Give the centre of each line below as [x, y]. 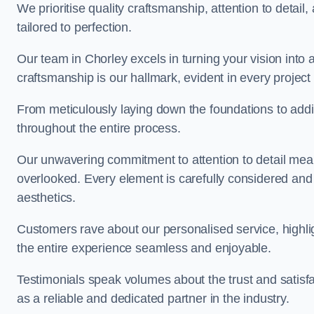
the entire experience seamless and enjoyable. [144, 248]
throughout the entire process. [99, 128]
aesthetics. [47, 198]
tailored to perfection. [74, 27]
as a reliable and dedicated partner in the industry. [153, 299]
